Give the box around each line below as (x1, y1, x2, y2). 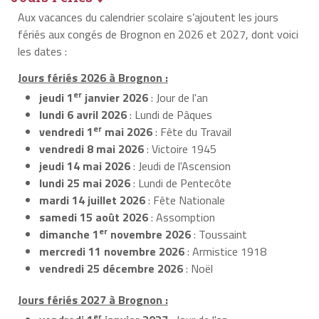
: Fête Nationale (145, 191, 225, 209)
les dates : (17, 42, 67, 60)
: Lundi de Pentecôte (130, 174, 231, 192)
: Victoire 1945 (144, 140, 216, 157)
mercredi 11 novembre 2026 (39, 242, 184, 260)
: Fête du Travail (152, 122, 231, 140)
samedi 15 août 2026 (39, 208, 148, 226)
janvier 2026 (82, 88, 148, 106)
